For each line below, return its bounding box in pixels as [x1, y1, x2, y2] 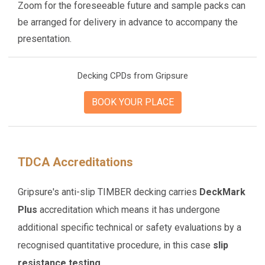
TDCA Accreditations [18, 155, 134, 170]
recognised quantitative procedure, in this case [18, 240, 214, 251]
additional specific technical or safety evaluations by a [18, 222, 242, 234]
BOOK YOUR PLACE [91, 96, 174, 108]
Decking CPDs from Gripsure [77, 70, 188, 82]
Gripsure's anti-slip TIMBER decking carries [18, 186, 200, 198]
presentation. [18, 33, 72, 45]
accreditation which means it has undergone [37, 204, 221, 216]
